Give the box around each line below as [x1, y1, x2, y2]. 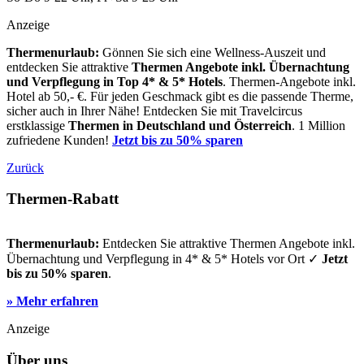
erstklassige [6, 118, 68, 132]
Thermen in [68, 118, 133, 132]
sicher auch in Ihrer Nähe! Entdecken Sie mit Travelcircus [6, 103, 302, 118]
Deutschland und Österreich [136, 118, 292, 132]
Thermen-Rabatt [6, 190, 119, 208]
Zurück [6, 160, 44, 175]
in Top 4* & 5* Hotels [103, 74, 223, 89]
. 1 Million [292, 118, 345, 132]
